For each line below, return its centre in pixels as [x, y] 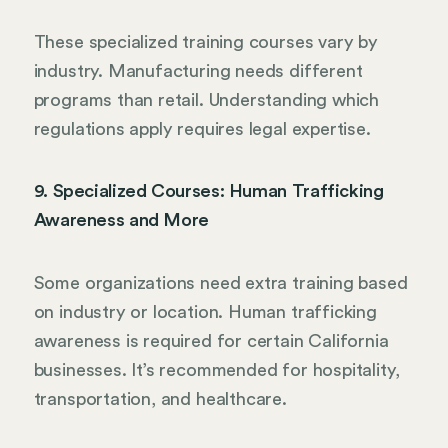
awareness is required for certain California [211, 340]
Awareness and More [121, 220]
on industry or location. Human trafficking [205, 311]
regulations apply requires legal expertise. [202, 128]
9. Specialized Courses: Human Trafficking [208, 191]
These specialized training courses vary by [205, 41]
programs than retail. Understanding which [206, 99]
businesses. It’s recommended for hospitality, [216, 369]
